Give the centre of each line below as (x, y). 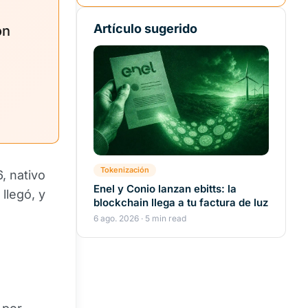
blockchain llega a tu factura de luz (181, 202)
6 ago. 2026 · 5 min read (140, 218)
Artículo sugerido (145, 29)
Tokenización (125, 170)
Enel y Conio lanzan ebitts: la (165, 189)
